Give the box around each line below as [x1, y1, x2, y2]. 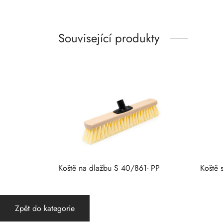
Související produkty [58, 29, 160, 47]
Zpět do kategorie [15, 203, 75, 215]
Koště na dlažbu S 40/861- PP [58, 162, 160, 174]
